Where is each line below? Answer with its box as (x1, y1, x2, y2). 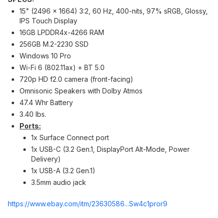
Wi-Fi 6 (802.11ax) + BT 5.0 (19, 63, 105, 72)
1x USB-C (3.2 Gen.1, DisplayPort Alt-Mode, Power (31, 145, 190, 153)
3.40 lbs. (19, 110, 46, 118)
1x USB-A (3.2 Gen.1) (31, 166, 95, 175)
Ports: (19, 122, 41, 130)
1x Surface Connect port (31, 133, 109, 142)
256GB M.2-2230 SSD (19, 40, 89, 48)
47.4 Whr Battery (19, 98, 73, 107)
